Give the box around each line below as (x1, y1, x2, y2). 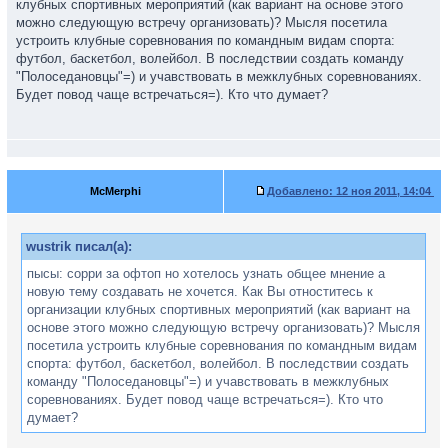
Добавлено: (267, 185, 333, 197)
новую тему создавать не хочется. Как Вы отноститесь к (27, 284, 373, 299)
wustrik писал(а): (26, 239, 132, 254)
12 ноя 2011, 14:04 (333, 185, 434, 197)
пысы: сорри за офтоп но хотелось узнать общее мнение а (27, 266, 385, 281)
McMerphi (89, 185, 141, 197)
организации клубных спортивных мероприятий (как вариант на (27, 302, 410, 317)
